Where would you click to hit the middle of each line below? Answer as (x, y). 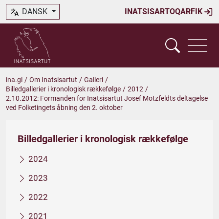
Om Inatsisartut (53, 80)
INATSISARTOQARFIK (164, 11)
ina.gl (14, 80)
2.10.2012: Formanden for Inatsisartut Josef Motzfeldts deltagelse (107, 98)
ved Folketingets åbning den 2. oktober (64, 108)
